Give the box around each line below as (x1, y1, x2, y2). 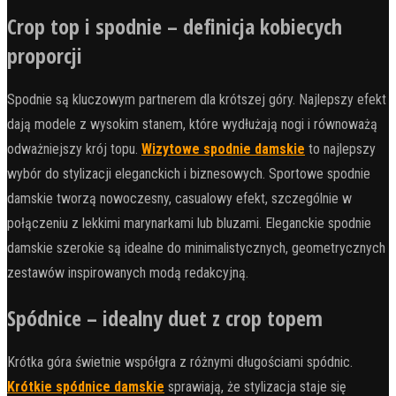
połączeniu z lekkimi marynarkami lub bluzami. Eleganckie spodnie (7, 214, 371, 232)
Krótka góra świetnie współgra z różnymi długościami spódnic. (7, 353, 353, 370)
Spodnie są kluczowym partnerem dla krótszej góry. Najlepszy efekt (7, 90, 386, 108)
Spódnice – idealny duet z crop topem (7, 302, 323, 332)
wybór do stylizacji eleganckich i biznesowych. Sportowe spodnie (7, 164, 370, 182)
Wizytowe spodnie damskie (141, 140, 305, 157)
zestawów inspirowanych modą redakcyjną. (7, 263, 248, 281)
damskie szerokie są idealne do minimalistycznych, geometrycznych (7, 239, 385, 256)
